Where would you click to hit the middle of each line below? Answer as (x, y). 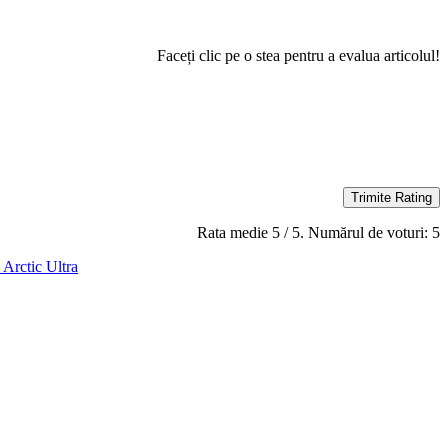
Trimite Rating (391, 197)
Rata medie (234, 232)
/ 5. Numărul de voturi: (356, 232)
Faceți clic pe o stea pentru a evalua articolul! (298, 55)
